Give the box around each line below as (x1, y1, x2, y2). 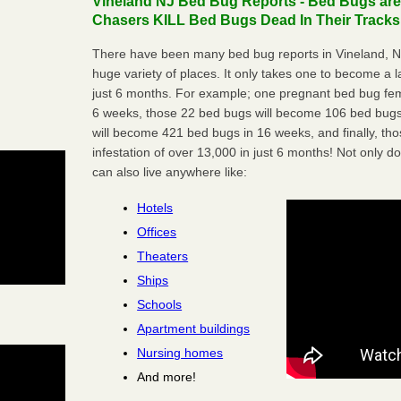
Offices (137, 224, 177, 239)
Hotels (137, 200, 174, 215)
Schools (137, 296, 183, 311)
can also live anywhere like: (92, 164, 248, 179)
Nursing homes (137, 345, 224, 360)
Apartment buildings (137, 320, 251, 336)
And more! (137, 369, 197, 384)
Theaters (137, 248, 189, 263)
